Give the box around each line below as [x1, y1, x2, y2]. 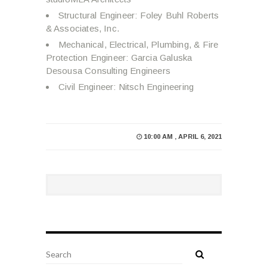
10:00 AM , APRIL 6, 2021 [143, 132, 222, 140]
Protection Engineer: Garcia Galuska [45, 52, 193, 63]
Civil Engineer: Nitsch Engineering [58, 81, 194, 92]
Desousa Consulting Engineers [45, 65, 171, 76]
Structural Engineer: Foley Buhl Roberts [58, 10, 219, 20]
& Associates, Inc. [45, 23, 120, 33]
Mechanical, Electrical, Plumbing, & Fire [58, 39, 219, 49]
